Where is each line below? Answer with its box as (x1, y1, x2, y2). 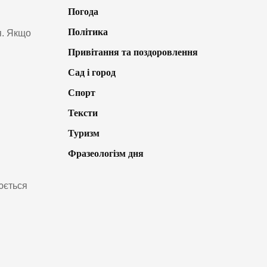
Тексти (67, 108, 98, 119)
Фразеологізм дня (67, 148, 144, 159)
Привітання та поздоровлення (67, 47, 198, 58)
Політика (67, 27, 108, 38)
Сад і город (67, 67, 116, 78)
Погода (67, 7, 98, 17)
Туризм (67, 128, 100, 139)
